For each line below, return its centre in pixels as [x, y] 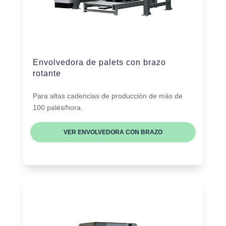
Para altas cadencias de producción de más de [107, 96]
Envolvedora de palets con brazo [99, 63]
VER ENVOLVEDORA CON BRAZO [113, 132]
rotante [47, 74]
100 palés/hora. [58, 108]
